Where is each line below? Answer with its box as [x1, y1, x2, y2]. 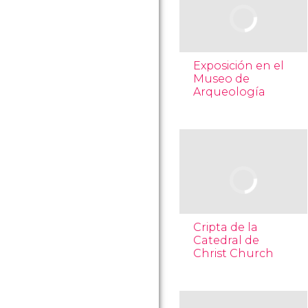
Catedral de [193, 234, 259, 247]
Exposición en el [193, 59, 284, 72]
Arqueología [193, 85, 265, 98]
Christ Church [193, 247, 274, 260]
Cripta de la [193, 221, 258, 234]
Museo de [193, 72, 250, 85]
